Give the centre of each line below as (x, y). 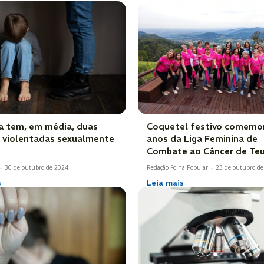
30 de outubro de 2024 (37, 167)
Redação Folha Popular (177, 167)
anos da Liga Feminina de (202, 138)
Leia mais (165, 183)
